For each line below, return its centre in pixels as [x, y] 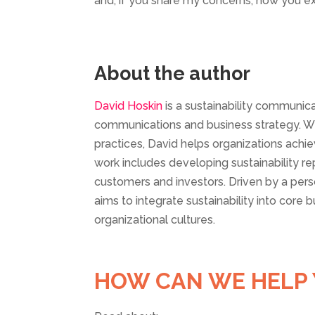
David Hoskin [129, 106]
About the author [173, 74]
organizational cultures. [155, 220]
